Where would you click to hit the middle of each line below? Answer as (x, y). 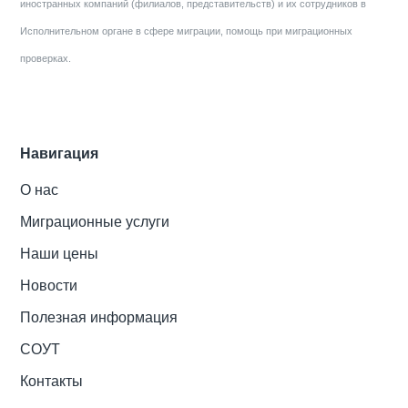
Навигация (60, 154)
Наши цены (60, 254)
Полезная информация (99, 318)
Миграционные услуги (95, 222)
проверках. (46, 59)
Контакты (52, 382)
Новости (49, 286)
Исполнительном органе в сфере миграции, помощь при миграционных (187, 31)
